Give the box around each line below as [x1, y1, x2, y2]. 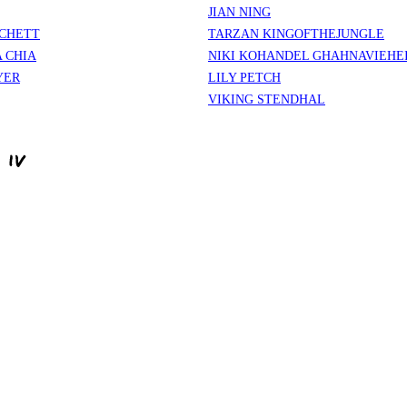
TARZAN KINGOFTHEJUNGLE [208, 27, 384, 41]
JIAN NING [208, 5, 271, 19]
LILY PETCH [208, 71, 281, 84]
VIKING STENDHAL [208, 93, 325, 106]
